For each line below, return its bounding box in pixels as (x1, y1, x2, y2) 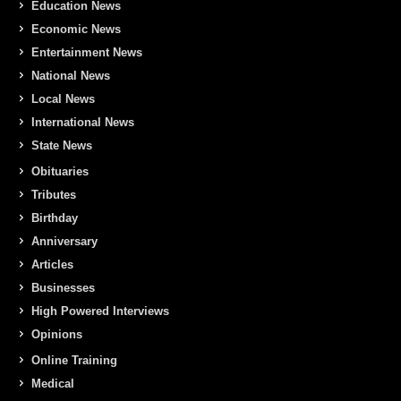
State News (31, 138, 92, 152)
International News (31, 115, 134, 129)
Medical (31, 376, 74, 390)
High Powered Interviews (31, 303, 169, 318)
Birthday (31, 210, 78, 225)
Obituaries (31, 164, 89, 178)
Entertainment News (31, 45, 142, 59)
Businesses (31, 280, 95, 294)
